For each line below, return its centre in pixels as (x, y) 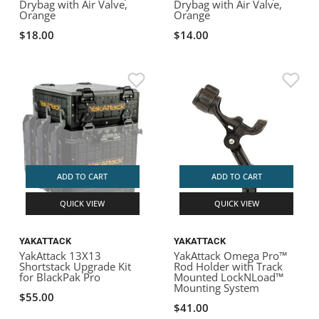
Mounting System (216, 287)
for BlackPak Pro (60, 277)
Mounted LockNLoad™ (229, 277)
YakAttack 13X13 (61, 255)
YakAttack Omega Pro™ (230, 255)
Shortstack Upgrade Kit (75, 266)
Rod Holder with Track (228, 266)
